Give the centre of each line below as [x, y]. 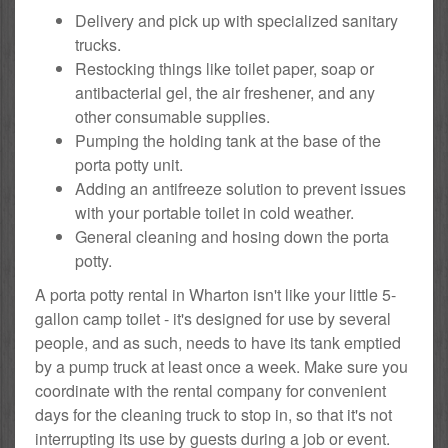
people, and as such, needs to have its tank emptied [218, 343]
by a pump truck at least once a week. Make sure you [221, 367]
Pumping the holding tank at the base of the [228, 141]
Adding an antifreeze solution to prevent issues [240, 189]
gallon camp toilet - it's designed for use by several [213, 319]
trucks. [98, 45]
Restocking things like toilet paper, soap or [224, 69]
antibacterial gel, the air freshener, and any [225, 93]
